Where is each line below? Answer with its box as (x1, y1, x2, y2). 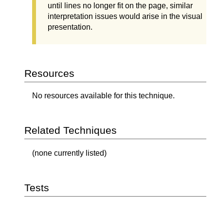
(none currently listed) (32, 148, 107, 157)
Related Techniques (24, 125, 117, 136)
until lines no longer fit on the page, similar (48, 1, 193, 10)
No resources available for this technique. (32, 91, 175, 100)
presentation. (48, 22, 92, 31)
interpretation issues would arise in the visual (48, 12, 202, 20)
